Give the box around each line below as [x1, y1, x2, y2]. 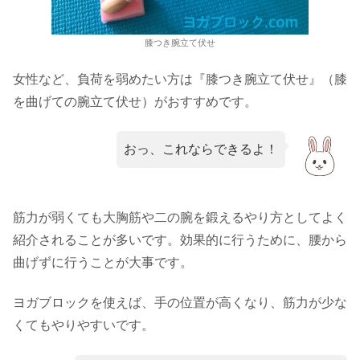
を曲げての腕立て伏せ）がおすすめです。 [13, 94, 257, 108]
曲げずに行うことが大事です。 [13, 255, 193, 269]
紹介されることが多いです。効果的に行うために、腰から [13, 232, 347, 247]
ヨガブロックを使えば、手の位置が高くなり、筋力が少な [13, 296, 347, 310]
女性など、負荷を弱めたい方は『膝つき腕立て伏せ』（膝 [13, 72, 347, 86]
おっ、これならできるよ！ [124, 142, 279, 157]
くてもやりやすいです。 [13, 318, 154, 333]
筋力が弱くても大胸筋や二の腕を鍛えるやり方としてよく [13, 210, 347, 224]
